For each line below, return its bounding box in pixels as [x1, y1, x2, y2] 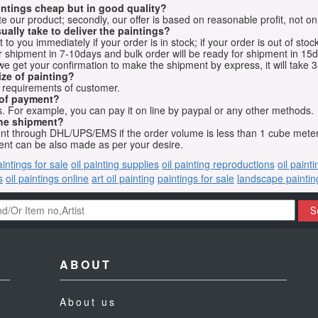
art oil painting [92, 171, 155, 186]
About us [60, 295, 116, 309]
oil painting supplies [71, 157, 159, 172]
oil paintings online [6, 171, 89, 186]
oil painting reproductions [162, 157, 275, 172]
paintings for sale [158, 171, 234, 186]
